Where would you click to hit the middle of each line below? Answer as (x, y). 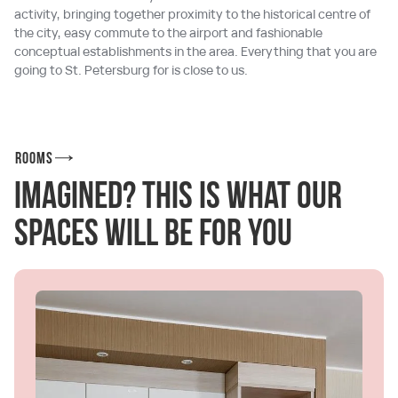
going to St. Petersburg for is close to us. (131, 69)
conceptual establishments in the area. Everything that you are (195, 51)
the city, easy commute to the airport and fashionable (168, 32)
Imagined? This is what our (178, 198)
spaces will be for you (153, 235)
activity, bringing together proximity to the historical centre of (192, 13)
